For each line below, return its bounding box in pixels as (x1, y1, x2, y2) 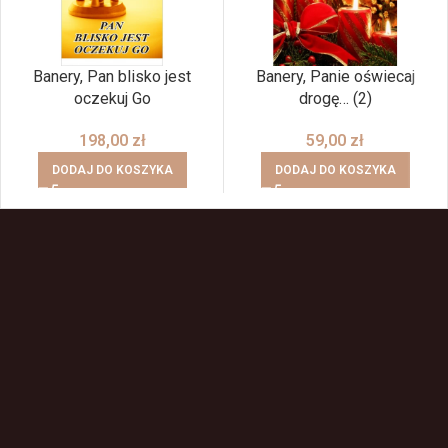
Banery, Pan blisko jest (33, 66, 191, 86)
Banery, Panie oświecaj (255, 66, 415, 86)
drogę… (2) (298, 88, 372, 108)
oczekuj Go (73, 88, 151, 108)
